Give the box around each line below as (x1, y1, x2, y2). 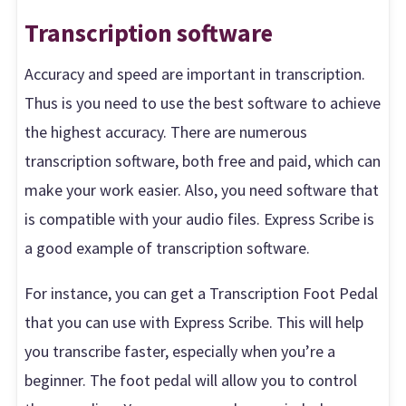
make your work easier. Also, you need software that (24, 179, 380, 200)
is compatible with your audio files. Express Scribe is (24, 208, 375, 229)
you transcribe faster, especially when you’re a (24, 340, 336, 362)
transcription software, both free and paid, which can (24, 150, 382, 171)
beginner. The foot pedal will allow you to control (24, 369, 358, 391)
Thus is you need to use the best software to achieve (24, 92, 382, 113)
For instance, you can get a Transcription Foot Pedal (24, 282, 379, 304)
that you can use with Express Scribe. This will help (24, 311, 364, 333)
